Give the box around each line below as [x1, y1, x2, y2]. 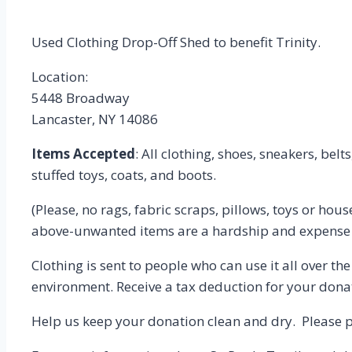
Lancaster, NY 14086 [31, 109, 158, 128]
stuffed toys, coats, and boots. [31, 165, 219, 184]
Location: [31, 67, 88, 86]
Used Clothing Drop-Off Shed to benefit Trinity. [31, 32, 321, 51]
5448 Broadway [31, 88, 130, 107]
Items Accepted [31, 144, 135, 163]
